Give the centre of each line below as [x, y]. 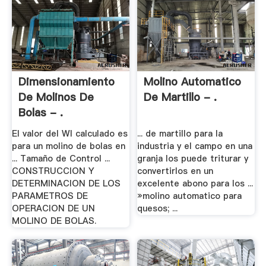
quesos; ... [158, 209]
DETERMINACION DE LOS [66, 184]
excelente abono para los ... [195, 184]
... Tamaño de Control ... [61, 159]
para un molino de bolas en [68, 146]
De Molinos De [56, 97]
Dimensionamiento [66, 82]
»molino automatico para [190, 196]
